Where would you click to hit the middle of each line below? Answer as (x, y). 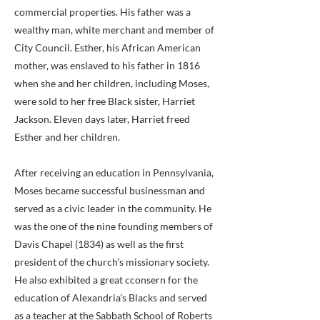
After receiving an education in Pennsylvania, (114, 172)
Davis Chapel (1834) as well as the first (99, 244)
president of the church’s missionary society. (112, 262)
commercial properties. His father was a (102, 12)
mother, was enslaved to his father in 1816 (107, 65)
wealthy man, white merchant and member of (114, 30)
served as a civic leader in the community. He (113, 208)
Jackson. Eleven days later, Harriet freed (102, 119)
